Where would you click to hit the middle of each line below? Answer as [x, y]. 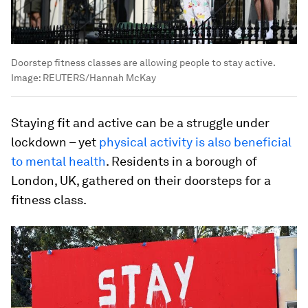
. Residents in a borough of [181, 162]
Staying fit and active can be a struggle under [140, 123]
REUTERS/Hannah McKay [99, 78]
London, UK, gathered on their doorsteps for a [141, 181]
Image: [27, 78]
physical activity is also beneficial [195, 142]
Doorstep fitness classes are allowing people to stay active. [143, 63]
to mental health [58, 162]
